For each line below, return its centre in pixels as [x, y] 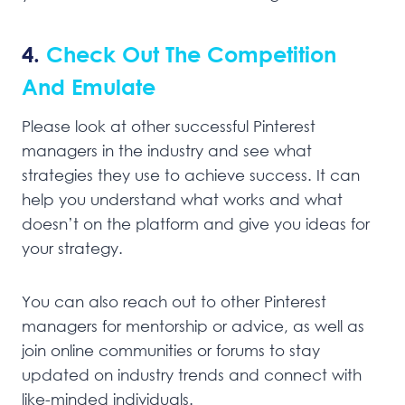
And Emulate [89, 87]
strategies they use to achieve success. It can [191, 175]
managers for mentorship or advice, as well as [193, 326]
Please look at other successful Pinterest [169, 127]
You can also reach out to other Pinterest [174, 302]
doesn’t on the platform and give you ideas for [196, 224]
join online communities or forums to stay [171, 351]
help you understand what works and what [182, 200]
